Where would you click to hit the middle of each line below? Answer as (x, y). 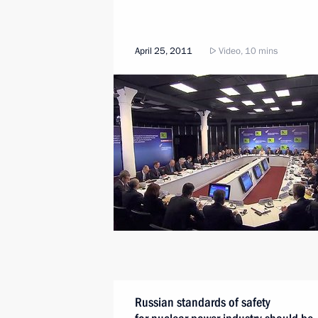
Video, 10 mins (247, 51)
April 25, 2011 (164, 51)
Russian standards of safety (203, 302)
